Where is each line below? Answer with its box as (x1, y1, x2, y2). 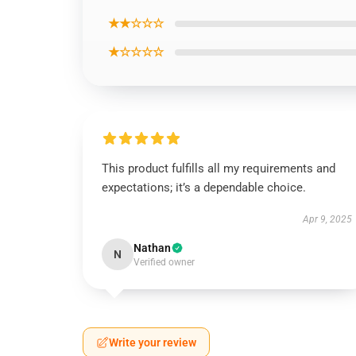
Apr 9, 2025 (302, 214, 352, 225)
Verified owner (133, 257, 195, 268)
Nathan (133, 242, 171, 254)
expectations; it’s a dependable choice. (102, 180, 306, 195)
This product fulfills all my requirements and (102, 161, 335, 176)
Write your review (109, 336, 196, 349)
